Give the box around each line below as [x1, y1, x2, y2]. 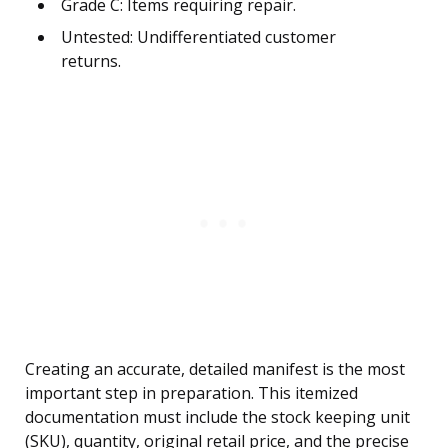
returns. [61, 50, 121, 73]
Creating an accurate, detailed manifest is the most [25, 358, 405, 381]
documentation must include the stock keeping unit [25, 406, 410, 429]
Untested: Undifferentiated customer [61, 26, 336, 49]
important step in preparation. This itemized [25, 382, 358, 405]
